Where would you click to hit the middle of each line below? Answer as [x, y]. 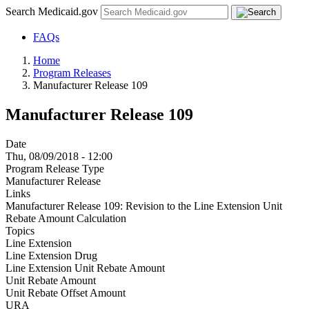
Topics [20, 230]
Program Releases [72, 73]
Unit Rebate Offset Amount [66, 292]
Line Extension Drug [51, 255]
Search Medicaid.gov [53, 11]
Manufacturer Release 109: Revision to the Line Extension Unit [144, 206]
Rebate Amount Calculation [66, 218]
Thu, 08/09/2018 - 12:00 [59, 156]
